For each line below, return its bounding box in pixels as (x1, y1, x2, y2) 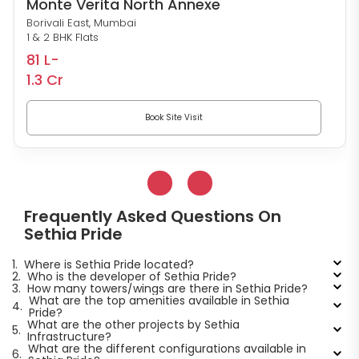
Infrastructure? (26, 328, 111, 345)
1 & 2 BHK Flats (26, 29, 99, 45)
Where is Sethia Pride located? (23, 256, 194, 272)
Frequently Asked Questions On (24, 204, 281, 228)
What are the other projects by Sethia (26, 316, 240, 333)
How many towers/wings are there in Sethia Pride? (26, 280, 308, 296)
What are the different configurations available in (27, 340, 306, 357)
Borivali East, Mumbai (26, 14, 136, 30)
